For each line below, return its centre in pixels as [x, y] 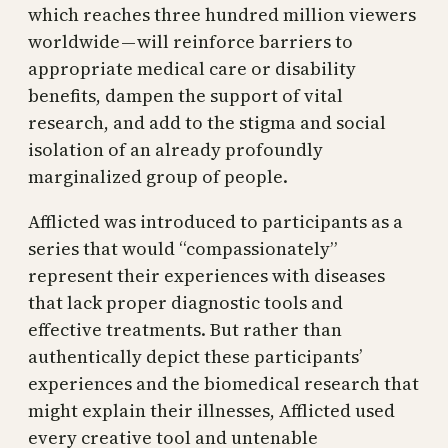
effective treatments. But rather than [185, 329]
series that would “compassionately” [182, 248]
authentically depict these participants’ [195, 356]
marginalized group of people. [158, 176]
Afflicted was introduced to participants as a [215, 221]
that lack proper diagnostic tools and [185, 302]
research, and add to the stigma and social [207, 122]
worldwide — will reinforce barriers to [190, 41]
